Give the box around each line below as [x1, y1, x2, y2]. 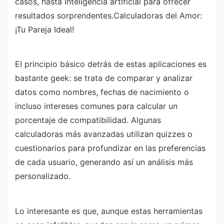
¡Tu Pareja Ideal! [15, 24, 74, 34]
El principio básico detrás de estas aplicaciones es [15, 59, 206, 69]
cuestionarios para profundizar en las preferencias [15, 143, 205, 153]
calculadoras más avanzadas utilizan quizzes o [15, 129, 192, 139]
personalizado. [15, 171, 70, 181]
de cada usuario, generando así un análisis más [15, 157, 193, 167]
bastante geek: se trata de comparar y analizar [15, 73, 192, 83]
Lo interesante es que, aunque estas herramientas [15, 205, 202, 216]
